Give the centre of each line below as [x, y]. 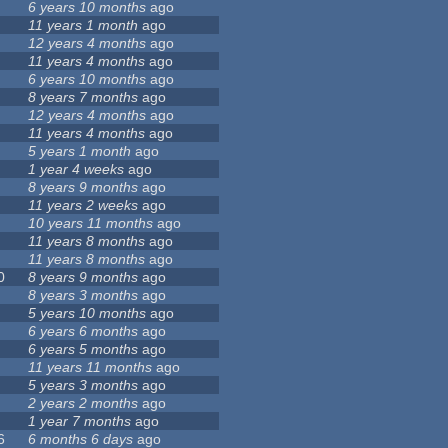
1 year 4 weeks [76, 169]
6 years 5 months [83, 349]
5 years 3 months [83, 385]
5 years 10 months [87, 313]
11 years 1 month [83, 25]
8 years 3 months [83, 295]
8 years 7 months [83, 97]
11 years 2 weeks [83, 205]
